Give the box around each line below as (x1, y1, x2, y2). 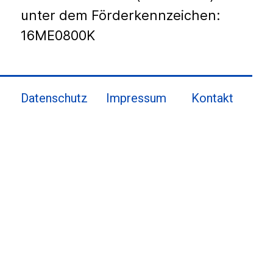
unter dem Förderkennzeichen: (21, 7, 220, 24)
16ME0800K (21, 27, 95, 44)
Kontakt (191, 91, 233, 106)
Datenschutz (21, 91, 88, 106)
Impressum (105, 91, 166, 106)
